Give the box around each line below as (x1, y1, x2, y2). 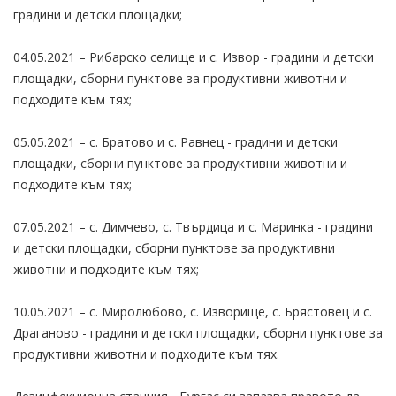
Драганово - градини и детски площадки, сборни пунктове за (13, 324, 383, 341)
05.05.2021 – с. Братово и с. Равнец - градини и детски (13, 133, 338, 150)
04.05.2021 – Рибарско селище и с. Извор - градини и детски (13, 48, 374, 65)
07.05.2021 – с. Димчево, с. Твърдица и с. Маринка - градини (13, 217, 373, 235)
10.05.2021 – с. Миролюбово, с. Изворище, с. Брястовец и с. (13, 302, 372, 320)
